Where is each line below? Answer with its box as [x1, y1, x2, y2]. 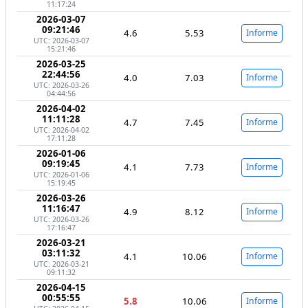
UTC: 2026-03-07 [33, 35, 89, 45]
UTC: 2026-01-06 [33, 169, 89, 179]
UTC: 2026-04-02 [33, 124, 89, 135]
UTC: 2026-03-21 [33, 258, 89, 269]
